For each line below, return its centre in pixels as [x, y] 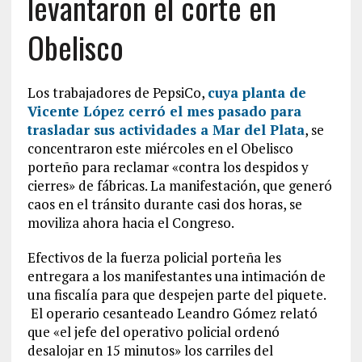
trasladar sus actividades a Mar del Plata [166, 130]
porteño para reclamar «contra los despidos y [168, 167]
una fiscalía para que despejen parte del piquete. [176, 295]
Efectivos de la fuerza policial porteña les [154, 257]
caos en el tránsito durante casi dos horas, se [164, 204]
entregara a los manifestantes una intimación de [176, 276]
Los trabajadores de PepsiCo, [117, 93]
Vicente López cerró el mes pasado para [164, 111]
